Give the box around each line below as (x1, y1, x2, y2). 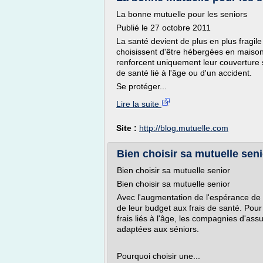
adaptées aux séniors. (117, 224, 199, 234)
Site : (116, 123, 139, 133)
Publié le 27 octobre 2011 (116, 23, 211, 32)
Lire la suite (116, 99, 161, 109)
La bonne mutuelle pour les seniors (116, 9, 247, 19)
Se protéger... (116, 82, 167, 91)
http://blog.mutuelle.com (139, 123, 228, 133)
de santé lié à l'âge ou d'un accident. (116, 68, 252, 77)
